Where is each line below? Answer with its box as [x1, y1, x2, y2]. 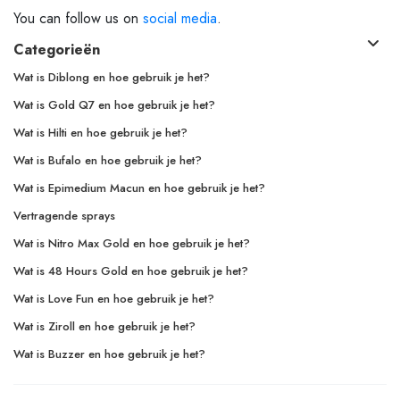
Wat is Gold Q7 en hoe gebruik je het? [13, 96, 215, 113]
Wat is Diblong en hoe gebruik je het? [13, 68, 210, 86]
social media [143, 7, 217, 29]
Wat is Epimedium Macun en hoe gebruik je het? [13, 179, 265, 196]
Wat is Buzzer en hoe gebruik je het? [13, 345, 205, 362]
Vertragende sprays [13, 206, 115, 224]
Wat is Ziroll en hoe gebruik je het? [13, 317, 196, 335]
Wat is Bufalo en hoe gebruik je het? [13, 151, 202, 169]
